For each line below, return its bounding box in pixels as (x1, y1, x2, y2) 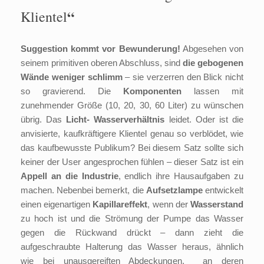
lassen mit (181, 86, 243, 97)
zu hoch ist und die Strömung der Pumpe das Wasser (21, 213, 243, 224)
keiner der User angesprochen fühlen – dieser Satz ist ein (21, 157, 243, 167)
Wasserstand (190, 199, 244, 210)
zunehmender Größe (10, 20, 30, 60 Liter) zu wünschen (21, 100, 243, 111)
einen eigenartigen (21, 199, 93, 210)
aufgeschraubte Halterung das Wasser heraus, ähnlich (21, 242, 243, 252)
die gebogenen (180, 58, 243, 68)
